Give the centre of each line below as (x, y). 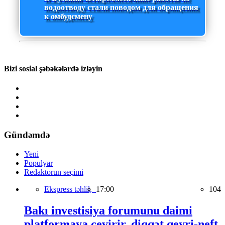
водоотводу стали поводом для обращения (121, 8)
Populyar (38, 163)
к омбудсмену (68, 17)
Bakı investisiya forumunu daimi (108, 211)
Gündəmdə (27, 135)
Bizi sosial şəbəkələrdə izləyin (53, 68)
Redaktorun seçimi (54, 172)
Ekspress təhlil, (70, 189)
